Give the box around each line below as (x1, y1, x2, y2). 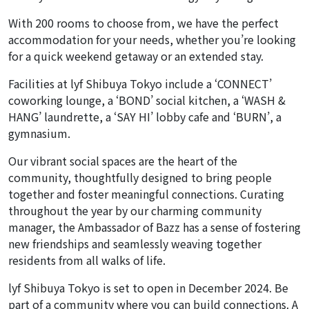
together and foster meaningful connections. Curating (8, 186, 284, 203)
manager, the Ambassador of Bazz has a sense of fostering (8, 219, 301, 236)
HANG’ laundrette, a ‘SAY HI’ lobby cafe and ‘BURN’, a (8, 108, 281, 126)
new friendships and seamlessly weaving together (8, 235, 261, 252)
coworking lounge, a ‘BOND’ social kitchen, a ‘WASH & (8, 92, 286, 109)
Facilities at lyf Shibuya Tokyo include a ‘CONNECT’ (8, 75, 272, 92)
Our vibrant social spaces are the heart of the (8, 152, 237, 170)
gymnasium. (8, 125, 70, 142)
